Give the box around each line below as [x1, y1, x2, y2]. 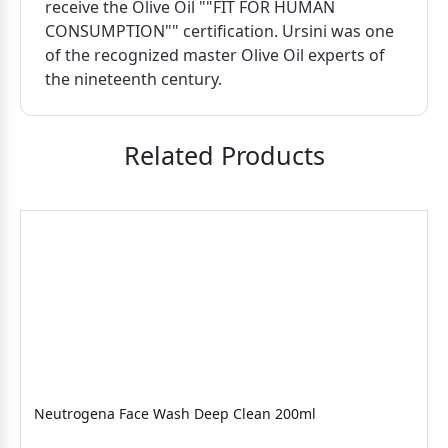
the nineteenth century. [45, 68, 222, 90]
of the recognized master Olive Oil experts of [45, 44, 385, 66]
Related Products [123, 138, 325, 172]
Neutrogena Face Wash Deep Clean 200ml [34, 404, 316, 423]
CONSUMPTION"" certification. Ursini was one [45, 20, 394, 42]
